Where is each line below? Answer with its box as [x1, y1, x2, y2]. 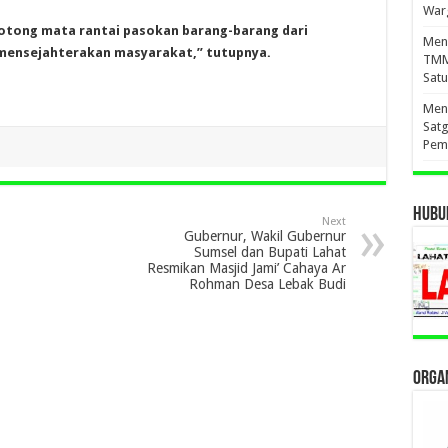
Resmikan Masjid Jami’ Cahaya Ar [146, 259, 346, 276]
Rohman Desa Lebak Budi [188, 275, 346, 292]
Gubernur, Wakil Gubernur [183, 227, 346, 244]
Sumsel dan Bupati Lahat [193, 243, 346, 260]
